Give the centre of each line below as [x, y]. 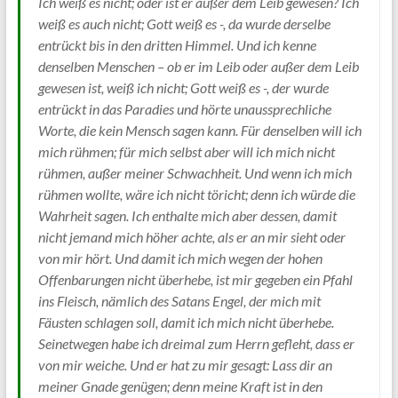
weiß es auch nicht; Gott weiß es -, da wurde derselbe [184, 23]
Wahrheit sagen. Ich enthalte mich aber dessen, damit [187, 215]
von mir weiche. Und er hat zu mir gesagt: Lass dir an [185, 364]
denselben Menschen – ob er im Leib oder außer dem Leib [198, 66]
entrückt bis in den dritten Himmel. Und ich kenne [177, 44]
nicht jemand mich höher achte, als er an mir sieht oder [191, 236]
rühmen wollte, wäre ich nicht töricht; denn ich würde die [196, 194]
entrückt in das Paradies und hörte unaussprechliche [184, 108]
